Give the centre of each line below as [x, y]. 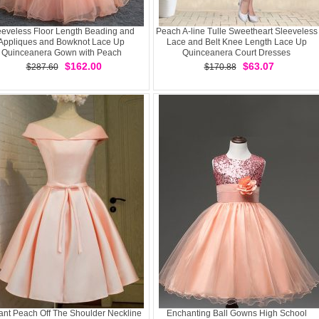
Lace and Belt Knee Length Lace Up [236, 42]
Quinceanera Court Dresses [236, 53]
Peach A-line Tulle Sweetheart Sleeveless [236, 31]
